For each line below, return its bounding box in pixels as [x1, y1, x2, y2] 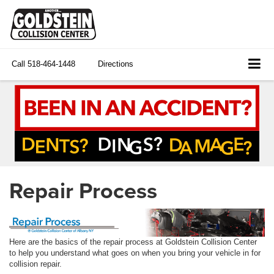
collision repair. [9, 259, 62, 268]
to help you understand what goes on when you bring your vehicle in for [9, 248, 261, 257]
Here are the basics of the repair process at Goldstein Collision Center [9, 237, 257, 246]
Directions [98, 59, 133, 68]
